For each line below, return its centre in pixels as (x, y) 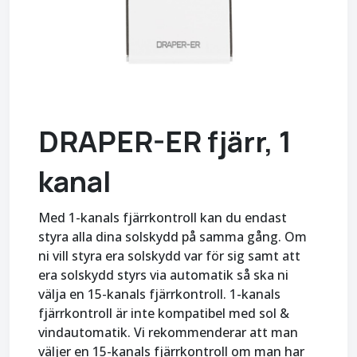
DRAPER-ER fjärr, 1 (165, 141)
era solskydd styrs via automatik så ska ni (163, 275)
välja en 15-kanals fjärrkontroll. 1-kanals (159, 294)
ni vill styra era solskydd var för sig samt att (169, 256)
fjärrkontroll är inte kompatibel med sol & (164, 313)
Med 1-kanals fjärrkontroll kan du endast (163, 218)
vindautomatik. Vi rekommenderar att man (168, 332)
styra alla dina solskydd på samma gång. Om (173, 237)
